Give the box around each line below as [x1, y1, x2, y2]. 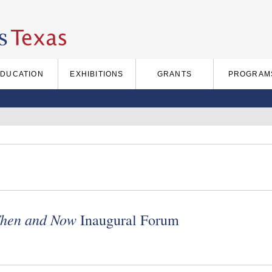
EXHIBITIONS [70, 70, 124, 78]
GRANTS [157, 70, 192, 78]
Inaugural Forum [80, 210, 179, 229]
